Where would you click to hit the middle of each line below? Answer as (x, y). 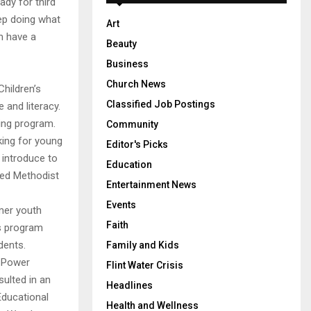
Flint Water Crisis (145, 265)
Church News (136, 84)
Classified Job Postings (161, 104)
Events (121, 205)
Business (127, 64)
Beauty (121, 44)
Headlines (129, 285)
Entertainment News (151, 185)
